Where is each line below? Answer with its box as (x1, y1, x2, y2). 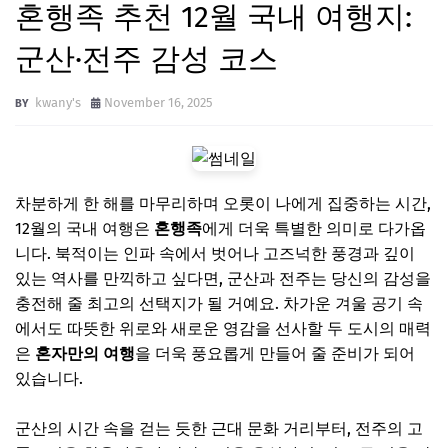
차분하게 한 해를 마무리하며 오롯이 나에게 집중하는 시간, (15, 193, 431, 213)
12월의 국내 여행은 (15, 218, 154, 238)
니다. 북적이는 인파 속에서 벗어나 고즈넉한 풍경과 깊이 (15, 243, 415, 263)
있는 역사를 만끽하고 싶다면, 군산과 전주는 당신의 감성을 (15, 268, 431, 288)
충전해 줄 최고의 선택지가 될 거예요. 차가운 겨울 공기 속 (15, 293, 423, 313)
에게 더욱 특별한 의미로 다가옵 (202, 218, 426, 238)
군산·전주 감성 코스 (15, 40, 278, 77)
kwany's (35, 94, 81, 110)
